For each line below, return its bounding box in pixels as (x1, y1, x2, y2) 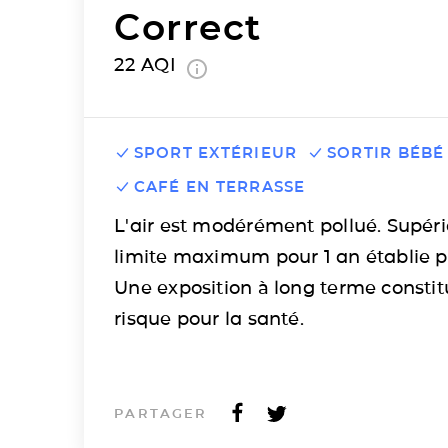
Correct (114, 4, 262, 49)
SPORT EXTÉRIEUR (133, 142, 298, 162)
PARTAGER (114, 405, 208, 422)
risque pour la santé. (114, 307, 304, 330)
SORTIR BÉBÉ (326, 142, 445, 162)
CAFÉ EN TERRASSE (133, 176, 306, 196)
